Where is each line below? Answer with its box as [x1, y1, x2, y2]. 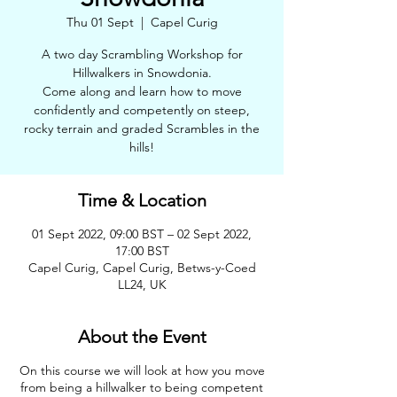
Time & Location [77, 190, 206, 211]
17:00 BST [114, 243, 169, 259]
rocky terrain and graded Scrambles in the [24, 121, 260, 136]
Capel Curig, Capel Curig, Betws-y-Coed [27, 260, 256, 276]
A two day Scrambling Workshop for [41, 46, 243, 62]
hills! [129, 139, 154, 155]
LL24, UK [117, 276, 167, 292]
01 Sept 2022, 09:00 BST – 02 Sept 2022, [32, 226, 252, 242]
